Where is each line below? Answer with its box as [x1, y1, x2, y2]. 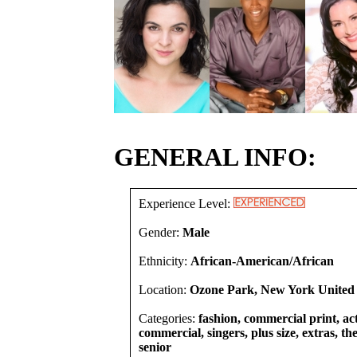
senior [139, 340, 171, 354]
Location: [139, 283, 190, 296]
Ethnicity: [139, 254, 190, 268]
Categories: [139, 312, 198, 325]
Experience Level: [139, 197, 233, 210]
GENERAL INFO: [114, 143, 316, 171]
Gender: [139, 226, 182, 239]
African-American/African [190, 254, 334, 268]
